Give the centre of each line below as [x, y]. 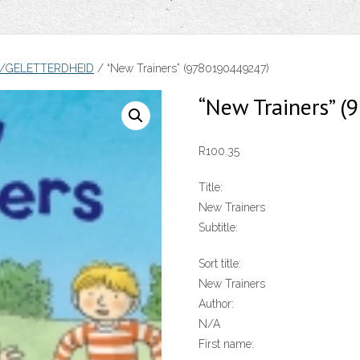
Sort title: [219, 264]
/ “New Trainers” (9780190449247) [182, 68]
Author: [216, 304]
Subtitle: [218, 228]
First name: [226, 344]
